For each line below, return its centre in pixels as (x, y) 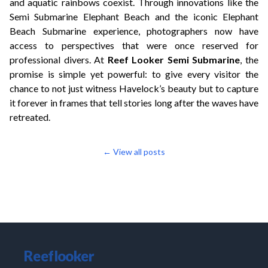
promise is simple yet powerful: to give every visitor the (134, 74)
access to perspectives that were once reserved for (134, 45)
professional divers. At (59, 60)
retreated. (30, 117)
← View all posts (134, 152)
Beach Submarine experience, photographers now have (134, 31)
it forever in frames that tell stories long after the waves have (134, 103)
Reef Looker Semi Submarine (174, 60)
